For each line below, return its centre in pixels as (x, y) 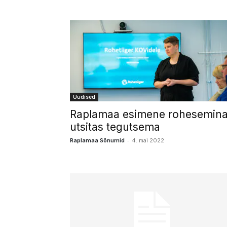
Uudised (84, 97)
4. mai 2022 (148, 140)
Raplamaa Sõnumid (97, 140)
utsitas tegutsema (115, 127)
